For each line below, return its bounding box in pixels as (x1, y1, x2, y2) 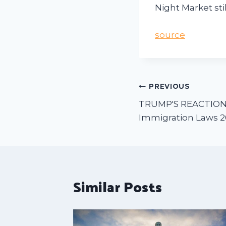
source (155, 29, 185, 40)
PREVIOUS (149, 82, 190, 91)
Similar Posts (73, 173, 162, 199)
